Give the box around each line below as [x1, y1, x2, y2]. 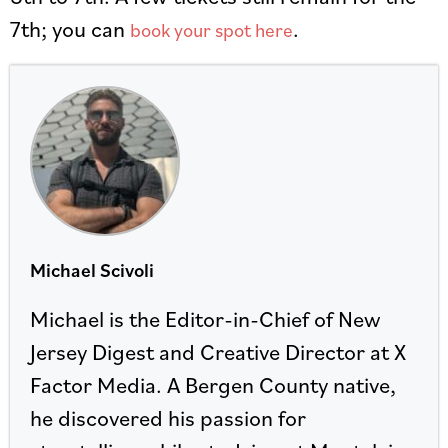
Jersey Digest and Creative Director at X [30, 337, 406, 366]
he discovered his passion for [30, 403, 306, 432]
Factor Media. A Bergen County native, [30, 370, 396, 399]
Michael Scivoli [30, 257, 154, 283]
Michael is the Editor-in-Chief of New [30, 304, 381, 333]
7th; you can [10, 14, 130, 43]
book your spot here [130, 17, 293, 43]
